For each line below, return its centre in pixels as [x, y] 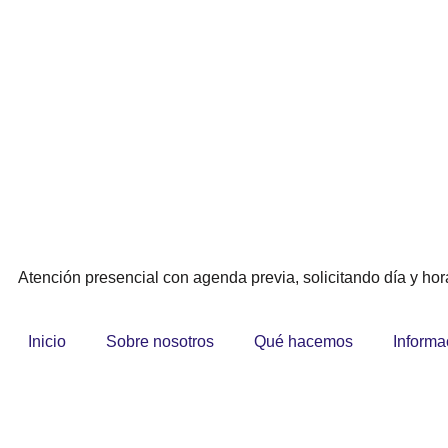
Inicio [47, 341]
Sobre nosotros [160, 341]
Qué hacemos [303, 341]
